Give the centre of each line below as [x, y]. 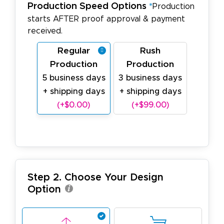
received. [45, 31]
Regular [74, 51]
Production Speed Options [88, 6]
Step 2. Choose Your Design [95, 178]
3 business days [150, 78]
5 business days [74, 78]
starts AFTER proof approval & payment [106, 19]
